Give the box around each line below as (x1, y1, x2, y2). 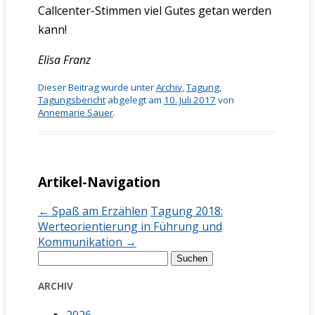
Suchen (37, 249, 76, 265)
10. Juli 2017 (163, 93, 216, 106)
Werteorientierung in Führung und (37, 219, 222, 235)
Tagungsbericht (37, 93, 105, 106)
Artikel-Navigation (37, 172, 160, 191)
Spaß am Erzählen (49, 203, 148, 219)
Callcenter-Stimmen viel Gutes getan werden (37, 2, 271, 18)
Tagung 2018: (150, 203, 223, 219)
